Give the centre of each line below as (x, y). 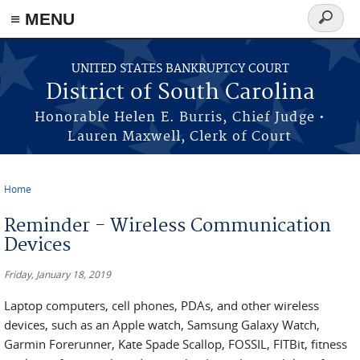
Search (332, 27)
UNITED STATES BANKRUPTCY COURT (180, 69)
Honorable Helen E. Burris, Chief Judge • (180, 117)
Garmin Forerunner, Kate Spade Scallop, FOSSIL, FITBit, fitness (176, 344)
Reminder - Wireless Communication (168, 226)
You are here (49, 201)
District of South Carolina (180, 93)
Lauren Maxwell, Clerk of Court (180, 137)
